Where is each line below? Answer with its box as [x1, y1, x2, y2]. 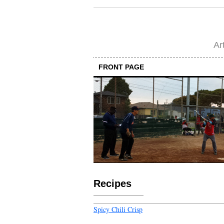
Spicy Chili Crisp [93, 204, 142, 214]
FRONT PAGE [98, 62, 144, 71]
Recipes [93, 177, 131, 189]
